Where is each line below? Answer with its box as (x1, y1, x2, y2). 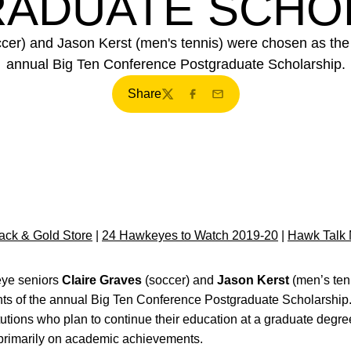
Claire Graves (62, 273, 142, 287)
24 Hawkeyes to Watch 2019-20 (102, 229, 278, 242)
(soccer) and (142, 273, 217, 287)
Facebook (185, 95, 241, 109)
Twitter (160, 95, 197, 109)
